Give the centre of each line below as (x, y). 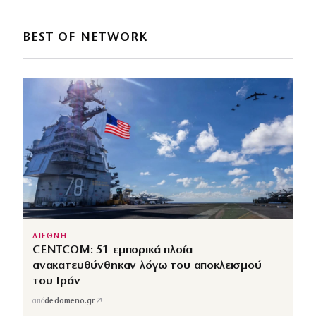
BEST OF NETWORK (85, 38)
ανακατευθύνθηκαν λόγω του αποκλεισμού (147, 265)
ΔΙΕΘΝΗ (50, 236)
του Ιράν (56, 281)
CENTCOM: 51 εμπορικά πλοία (113, 250)
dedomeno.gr (70, 302)
